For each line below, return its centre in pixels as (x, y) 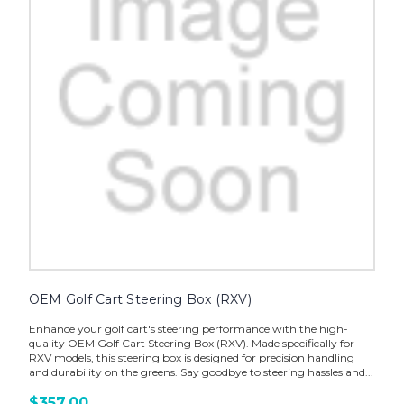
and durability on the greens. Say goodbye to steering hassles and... (201, 372)
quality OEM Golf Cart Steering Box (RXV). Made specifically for (191, 343)
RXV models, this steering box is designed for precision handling (191, 357)
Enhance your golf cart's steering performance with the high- (188, 328)
